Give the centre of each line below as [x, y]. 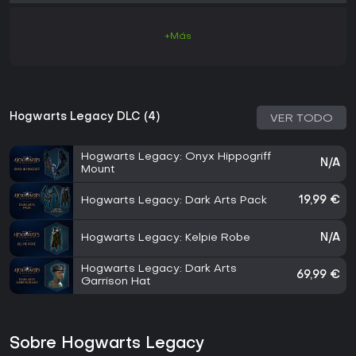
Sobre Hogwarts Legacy [107, 344]
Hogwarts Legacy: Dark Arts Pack [174, 201]
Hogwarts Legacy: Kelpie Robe [166, 238]
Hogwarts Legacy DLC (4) [85, 118]
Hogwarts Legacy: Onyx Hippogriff [176, 157]
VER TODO [302, 119]
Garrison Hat [116, 282]
